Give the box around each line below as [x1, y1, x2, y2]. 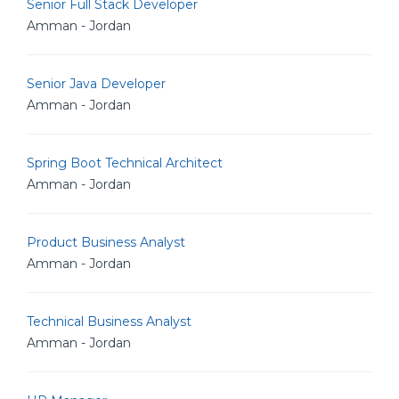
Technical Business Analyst [27, 313, 191, 330]
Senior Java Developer [27, 76, 166, 92]
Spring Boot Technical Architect [27, 155, 223, 171]
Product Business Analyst [27, 234, 185, 250]
